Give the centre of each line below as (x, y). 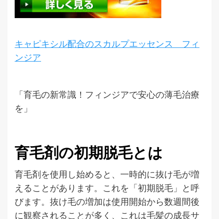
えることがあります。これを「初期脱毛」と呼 (107, 187)
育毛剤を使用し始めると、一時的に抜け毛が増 (107, 174)
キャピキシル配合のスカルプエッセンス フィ (107, 43)
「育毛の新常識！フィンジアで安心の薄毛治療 (107, 94)
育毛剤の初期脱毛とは (89, 153)
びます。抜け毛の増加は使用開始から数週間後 (107, 201)
